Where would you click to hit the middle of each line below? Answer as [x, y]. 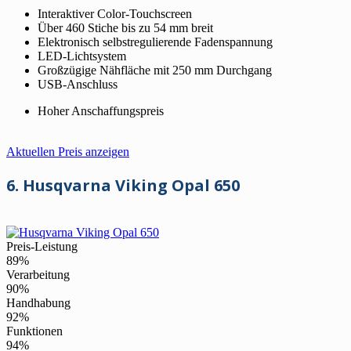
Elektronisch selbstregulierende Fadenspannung [155, 42]
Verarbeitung [38, 274]
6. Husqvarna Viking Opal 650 [123, 185]
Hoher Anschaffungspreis [101, 110]
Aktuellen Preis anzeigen [68, 151]
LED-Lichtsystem [82, 56]
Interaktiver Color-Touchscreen [115, 13]
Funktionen [34, 331]
